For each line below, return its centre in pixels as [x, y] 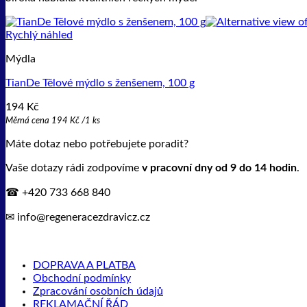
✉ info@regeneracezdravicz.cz [78, 217]
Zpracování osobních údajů [98, 291]
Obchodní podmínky [82, 278]
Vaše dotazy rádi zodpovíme [74, 168]
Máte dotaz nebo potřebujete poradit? [97, 144]
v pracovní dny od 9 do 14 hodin [219, 168]
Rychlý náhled [39, 35]
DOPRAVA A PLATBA [84, 265]
